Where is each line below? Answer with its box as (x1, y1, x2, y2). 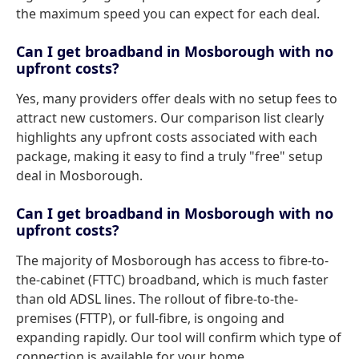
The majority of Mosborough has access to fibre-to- (16, 252, 329, 269)
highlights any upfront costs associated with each (16, 128, 317, 146)
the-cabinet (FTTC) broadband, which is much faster (16, 271, 329, 288)
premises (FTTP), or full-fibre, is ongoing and (16, 309, 284, 327)
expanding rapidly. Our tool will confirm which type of (16, 329, 341, 346)
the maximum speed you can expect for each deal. (16, 5, 320, 22)
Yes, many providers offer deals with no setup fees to (16, 90, 337, 107)
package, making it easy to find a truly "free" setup (16, 147, 323, 165)
